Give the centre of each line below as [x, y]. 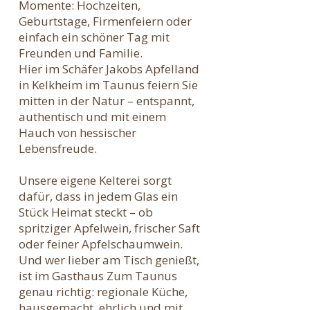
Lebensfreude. [58, 148]
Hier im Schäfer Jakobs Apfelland [109, 69]
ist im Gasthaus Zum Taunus [98, 276]
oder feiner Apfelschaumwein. [101, 244]
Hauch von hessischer [77, 133]
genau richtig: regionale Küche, [103, 292]
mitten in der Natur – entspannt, [107, 101]
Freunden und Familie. [81, 53]
